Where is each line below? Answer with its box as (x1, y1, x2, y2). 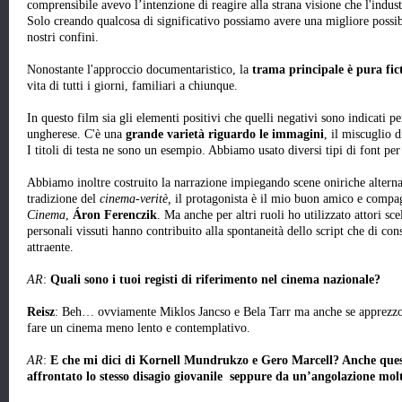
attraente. (27, 240, 74, 255)
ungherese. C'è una (27, 127, 126, 142)
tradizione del (27, 192, 100, 206)
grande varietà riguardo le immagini (126, 127, 324, 142)
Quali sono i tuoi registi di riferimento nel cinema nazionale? (50, 273, 380, 287)
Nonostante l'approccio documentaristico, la (27, 63, 249, 77)
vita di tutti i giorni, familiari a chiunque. (27, 79, 238, 93)
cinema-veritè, (100, 192, 175, 206)
